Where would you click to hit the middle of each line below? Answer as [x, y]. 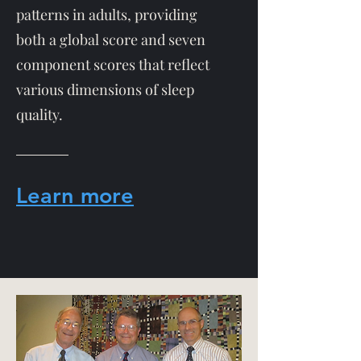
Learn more [75, 195]
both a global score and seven [111, 39]
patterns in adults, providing [107, 15]
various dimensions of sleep [105, 89]
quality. [39, 114]
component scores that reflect [113, 64]
